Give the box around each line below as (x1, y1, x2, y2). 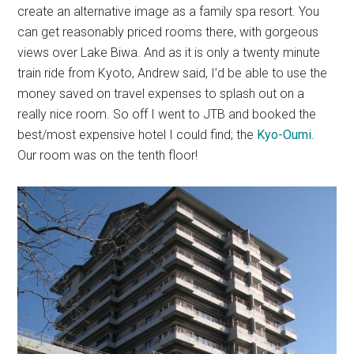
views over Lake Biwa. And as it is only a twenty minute (17, 45, 321, 60)
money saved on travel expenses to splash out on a (17, 86, 305, 101)
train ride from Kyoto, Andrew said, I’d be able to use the (17, 66, 328, 81)
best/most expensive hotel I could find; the (17, 127, 258, 142)
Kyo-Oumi (257, 127, 312, 142)
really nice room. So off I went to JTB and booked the (17, 107, 317, 122)
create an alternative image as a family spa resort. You (17, 4, 320, 19)
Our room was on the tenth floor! (17, 148, 198, 163)
